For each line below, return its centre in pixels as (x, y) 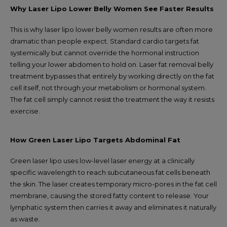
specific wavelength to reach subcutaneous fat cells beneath (110, 172)
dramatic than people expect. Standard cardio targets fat (105, 41)
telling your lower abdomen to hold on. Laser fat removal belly (112, 64)
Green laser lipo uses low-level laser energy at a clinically (102, 161)
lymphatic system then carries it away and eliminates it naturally (113, 207)
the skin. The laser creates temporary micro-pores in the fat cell (113, 184)
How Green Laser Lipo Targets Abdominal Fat (95, 140)
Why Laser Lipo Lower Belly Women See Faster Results (112, 9)
